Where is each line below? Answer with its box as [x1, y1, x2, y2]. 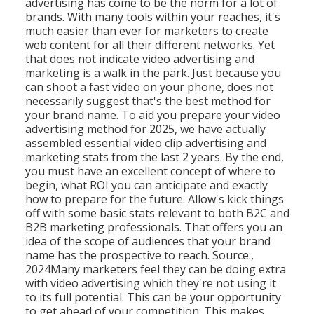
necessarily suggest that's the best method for [25, 93, 271, 109]
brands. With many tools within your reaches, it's [25, 8, 280, 25]
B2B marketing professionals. [25, 219, 184, 235]
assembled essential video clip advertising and [25, 135, 266, 151]
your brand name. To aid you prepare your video [25, 107, 280, 123]
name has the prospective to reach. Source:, [25, 247, 254, 263]
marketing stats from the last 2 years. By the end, [25, 149, 284, 165]
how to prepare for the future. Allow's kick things [25, 191, 284, 207]
